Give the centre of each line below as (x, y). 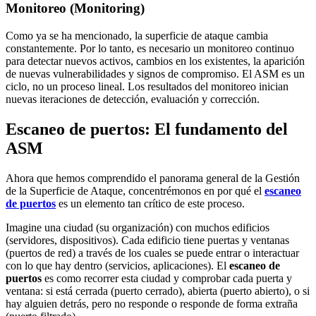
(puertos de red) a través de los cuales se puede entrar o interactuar (152, 253)
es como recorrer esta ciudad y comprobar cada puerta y (167, 278)
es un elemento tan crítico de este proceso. (150, 203)
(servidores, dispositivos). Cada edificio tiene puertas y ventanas (147, 240)
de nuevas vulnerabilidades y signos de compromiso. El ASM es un (155, 73)
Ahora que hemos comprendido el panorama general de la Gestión (153, 178)
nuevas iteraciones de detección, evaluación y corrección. (133, 99)
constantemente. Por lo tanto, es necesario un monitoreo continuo (150, 48)
